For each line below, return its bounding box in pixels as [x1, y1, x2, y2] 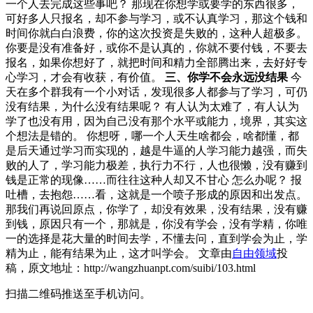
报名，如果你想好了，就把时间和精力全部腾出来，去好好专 [6, 56, 307, 68]
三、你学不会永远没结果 [165, 71, 288, 83]
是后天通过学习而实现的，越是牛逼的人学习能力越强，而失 [6, 144, 307, 156]
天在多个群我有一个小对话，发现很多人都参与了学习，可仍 [6, 85, 307, 98]
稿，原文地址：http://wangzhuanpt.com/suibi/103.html [6, 261, 256, 274]
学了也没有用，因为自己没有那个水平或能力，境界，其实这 [6, 115, 307, 127]
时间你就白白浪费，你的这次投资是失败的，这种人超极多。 [6, 27, 307, 39]
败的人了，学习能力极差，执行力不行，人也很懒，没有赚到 [6, 159, 307, 171]
